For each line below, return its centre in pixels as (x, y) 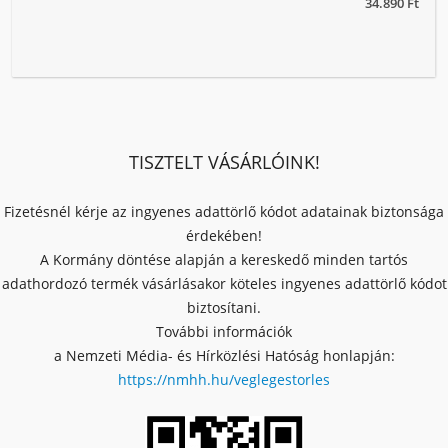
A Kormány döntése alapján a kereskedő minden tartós (224, 259)
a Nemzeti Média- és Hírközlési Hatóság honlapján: (224, 355)
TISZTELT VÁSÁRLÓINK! (224, 162)
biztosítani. (224, 307)
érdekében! (224, 235)
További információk (224, 331)
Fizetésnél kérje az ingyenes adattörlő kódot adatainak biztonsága (224, 211)
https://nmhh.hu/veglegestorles (224, 379)
